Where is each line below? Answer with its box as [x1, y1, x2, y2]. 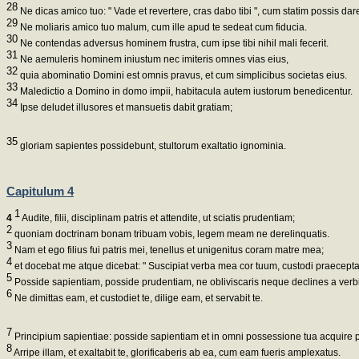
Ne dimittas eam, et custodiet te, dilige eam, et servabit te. [12, 292, 263, 304]
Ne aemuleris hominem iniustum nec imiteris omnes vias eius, [18, 54, 288, 66]
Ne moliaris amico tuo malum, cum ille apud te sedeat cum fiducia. [18, 22, 307, 34]
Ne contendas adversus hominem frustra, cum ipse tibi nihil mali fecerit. [18, 38, 329, 50]
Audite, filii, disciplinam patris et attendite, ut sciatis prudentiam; [20, 212, 295, 224]
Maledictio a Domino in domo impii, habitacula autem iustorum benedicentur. [18, 86, 353, 98]
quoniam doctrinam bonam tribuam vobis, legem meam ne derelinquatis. [12, 228, 329, 240]
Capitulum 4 [6, 184, 74, 198]
